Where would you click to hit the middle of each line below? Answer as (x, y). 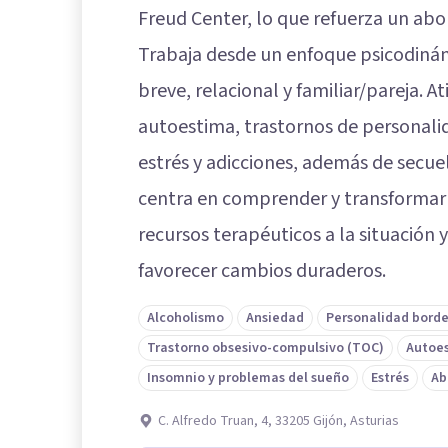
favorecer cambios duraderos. (262, 270)
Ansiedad (275, 317)
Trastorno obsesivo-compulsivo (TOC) (265, 347)
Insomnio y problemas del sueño (248, 377)
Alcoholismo (185, 317)
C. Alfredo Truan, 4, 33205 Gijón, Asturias (278, 420)
